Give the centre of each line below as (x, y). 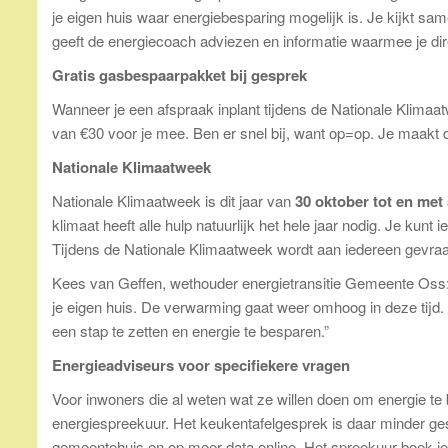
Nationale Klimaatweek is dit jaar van (173, 200)
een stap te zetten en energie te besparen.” (190, 330)
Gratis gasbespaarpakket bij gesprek (179, 74)
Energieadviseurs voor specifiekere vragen (201, 364)
